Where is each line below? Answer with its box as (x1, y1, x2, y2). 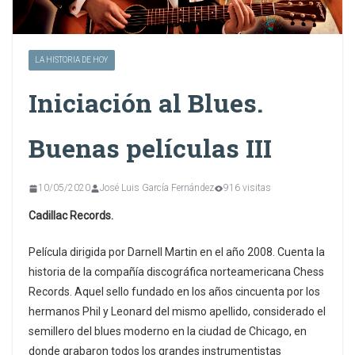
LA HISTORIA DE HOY (35, 55, 109, 65)
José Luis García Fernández (100, 182, 214, 194)
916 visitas (223, 182, 271, 194)
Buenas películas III (29, 131, 272, 166)
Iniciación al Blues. (29, 86, 263, 120)
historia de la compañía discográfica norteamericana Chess (29, 265, 324, 279)
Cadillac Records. (29, 209, 113, 223)
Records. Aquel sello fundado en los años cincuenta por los (29, 285, 320, 299)
